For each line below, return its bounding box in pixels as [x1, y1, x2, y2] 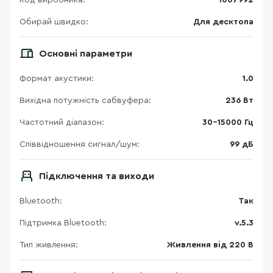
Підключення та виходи [39, 171, 154, 182]
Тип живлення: [19, 241, 78, 250]
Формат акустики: [19, 74, 94, 83]
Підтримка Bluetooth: [19, 219, 107, 228]
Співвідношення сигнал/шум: [19, 140, 140, 149]
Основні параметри [39, 49, 132, 59]
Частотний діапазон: [19, 118, 104, 127]
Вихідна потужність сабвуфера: [19, 96, 151, 105]
